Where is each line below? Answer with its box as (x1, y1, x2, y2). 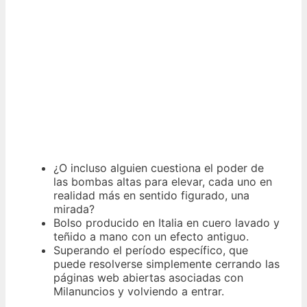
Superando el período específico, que (53, 243, 248, 258)
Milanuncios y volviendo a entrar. (53, 284, 224, 299)
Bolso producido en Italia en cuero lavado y (53, 216, 280, 230)
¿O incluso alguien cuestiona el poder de (53, 161, 264, 175)
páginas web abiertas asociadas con (53, 271, 243, 285)
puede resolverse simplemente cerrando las (53, 257, 280, 271)
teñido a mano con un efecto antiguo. (53, 230, 249, 244)
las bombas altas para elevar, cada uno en (53, 175, 272, 189)
